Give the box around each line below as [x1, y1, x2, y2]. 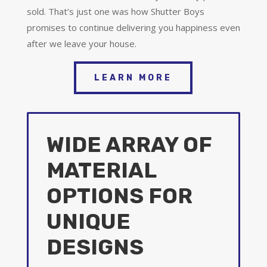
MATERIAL [46, 157, 156, 183]
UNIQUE [46, 208, 131, 234]
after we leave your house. [26, 37, 136, 49]
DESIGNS [46, 234, 144, 260]
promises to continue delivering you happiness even [26, 21, 240, 33]
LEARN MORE [94, 72, 173, 83]
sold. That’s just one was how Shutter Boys [26, 5, 204, 17]
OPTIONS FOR [46, 182, 193, 209]
